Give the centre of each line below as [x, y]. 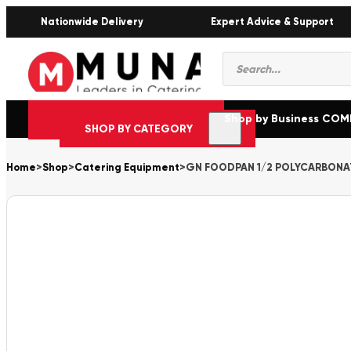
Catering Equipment [127, 168]
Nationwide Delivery [92, 22]
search [247, 73]
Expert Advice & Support [272, 22]
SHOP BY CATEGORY [139, 128]
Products [255, 58]
